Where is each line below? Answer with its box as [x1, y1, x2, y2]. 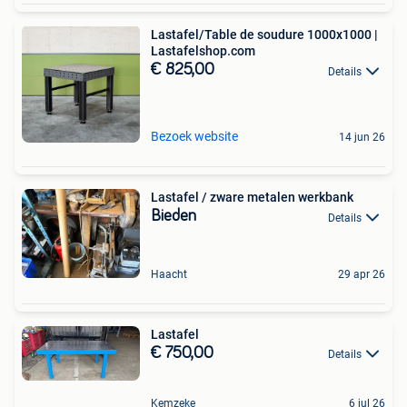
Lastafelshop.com [151, 44, 255, 59]
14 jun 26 [339, 131, 385, 144]
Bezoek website [151, 129, 238, 144]
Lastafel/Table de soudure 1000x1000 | [151, 27, 378, 43]
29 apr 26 [338, 267, 385, 281]
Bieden [151, 208, 196, 225]
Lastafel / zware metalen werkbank [151, 190, 353, 205]
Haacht [151, 267, 187, 281]
